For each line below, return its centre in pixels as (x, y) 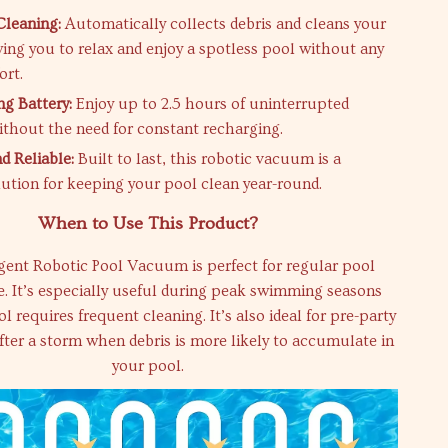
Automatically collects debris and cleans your (224, 23)
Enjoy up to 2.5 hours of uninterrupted (211, 103)
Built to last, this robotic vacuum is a (208, 158)
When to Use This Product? (148, 223)
